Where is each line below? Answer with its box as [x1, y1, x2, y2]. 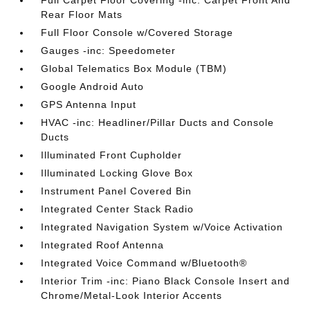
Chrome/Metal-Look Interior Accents [41, 290, 223, 301]
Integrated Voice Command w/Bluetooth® [41, 257, 248, 268]
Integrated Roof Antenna [41, 239, 165, 250]
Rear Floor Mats [41, 9, 123, 20]
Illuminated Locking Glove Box [41, 167, 194, 179]
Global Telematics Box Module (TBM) [41, 63, 228, 74]
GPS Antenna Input [41, 99, 137, 110]
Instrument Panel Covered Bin [41, 185, 192, 197]
